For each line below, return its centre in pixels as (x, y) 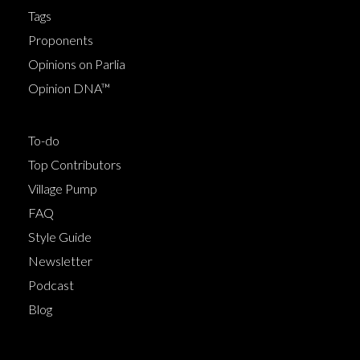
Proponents (61, 39)
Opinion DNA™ (69, 88)
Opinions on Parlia (77, 63)
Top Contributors (75, 164)
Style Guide (60, 236)
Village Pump (63, 188)
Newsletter (60, 260)
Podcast (51, 284)
